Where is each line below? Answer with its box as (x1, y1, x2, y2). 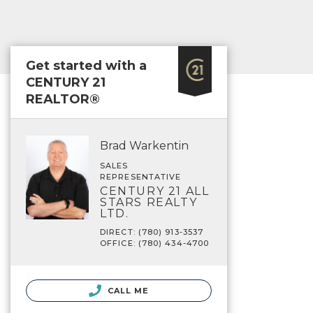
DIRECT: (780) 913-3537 (100, 227, 204, 237)
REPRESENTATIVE (100, 172, 182, 182)
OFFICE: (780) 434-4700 (100, 238, 210, 248)
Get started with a (26, 58, 147, 73)
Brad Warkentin (100, 139, 189, 152)
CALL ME (104, 286, 150, 296)
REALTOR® (26, 92, 100, 107)
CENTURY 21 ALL (100, 184, 210, 198)
